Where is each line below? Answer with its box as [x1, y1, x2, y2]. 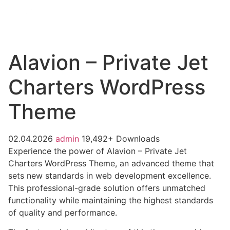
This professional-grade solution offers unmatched [8, 183, 205, 193]
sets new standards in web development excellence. [8, 170, 211, 181]
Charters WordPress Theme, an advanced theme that [8, 158, 214, 168]
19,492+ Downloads [82, 133, 160, 144]
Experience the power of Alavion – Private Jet [8, 146, 187, 156]
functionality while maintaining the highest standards [8, 195, 213, 205]
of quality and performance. [8, 207, 117, 218]
